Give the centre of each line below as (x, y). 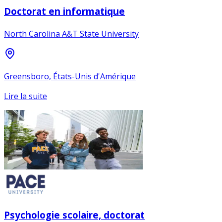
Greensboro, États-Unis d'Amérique (70, 76)
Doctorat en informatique (64, 11)
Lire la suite (26, 96)
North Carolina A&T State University (71, 33)
